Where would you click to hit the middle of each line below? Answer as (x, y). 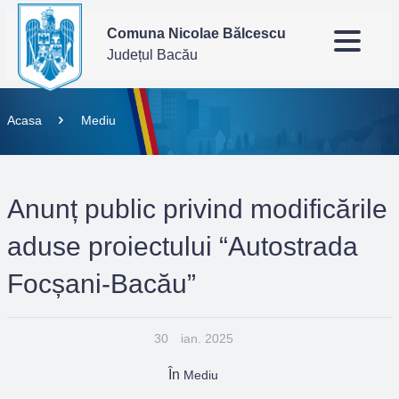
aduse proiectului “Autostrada (183, 246)
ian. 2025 (207, 338)
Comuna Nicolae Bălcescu (196, 33)
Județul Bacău (152, 54)
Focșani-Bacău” (102, 284)
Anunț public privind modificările (197, 209)
